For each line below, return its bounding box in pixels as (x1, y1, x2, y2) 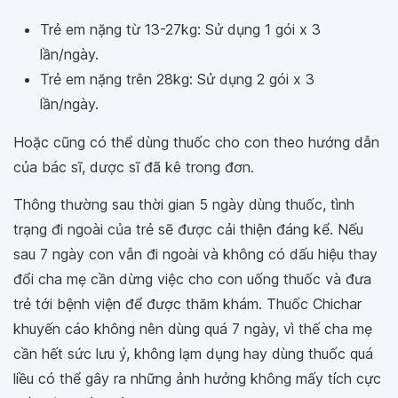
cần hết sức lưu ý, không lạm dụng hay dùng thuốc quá (13, 345, 373, 362)
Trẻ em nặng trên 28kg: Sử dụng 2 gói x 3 (40, 70, 314, 88)
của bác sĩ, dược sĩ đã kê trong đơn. (13, 158, 254, 176)
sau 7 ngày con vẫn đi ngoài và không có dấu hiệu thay (13, 245, 378, 263)
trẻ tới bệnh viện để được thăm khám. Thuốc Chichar (13, 295, 362, 313)
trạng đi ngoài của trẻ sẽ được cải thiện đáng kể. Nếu (13, 220, 363, 238)
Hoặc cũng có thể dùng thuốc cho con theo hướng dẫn (13, 133, 379, 151)
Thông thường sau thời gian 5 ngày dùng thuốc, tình (13, 195, 354, 213)
